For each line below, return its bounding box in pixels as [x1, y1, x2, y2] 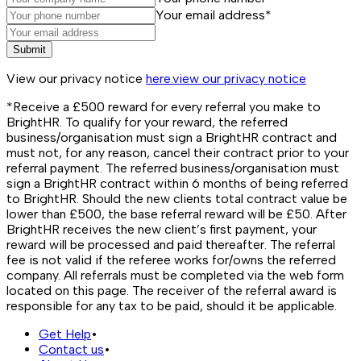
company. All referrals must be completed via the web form [6, 267, 344, 283]
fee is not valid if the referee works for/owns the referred [6, 251, 336, 268]
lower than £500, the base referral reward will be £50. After [6, 205, 346, 222]
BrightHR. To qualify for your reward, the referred [6, 114, 288, 130]
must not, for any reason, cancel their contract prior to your [6, 144, 349, 160]
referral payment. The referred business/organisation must [6, 160, 339, 176]
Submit [13, 43, 46, 56]
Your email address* [156, 6, 272, 23]
